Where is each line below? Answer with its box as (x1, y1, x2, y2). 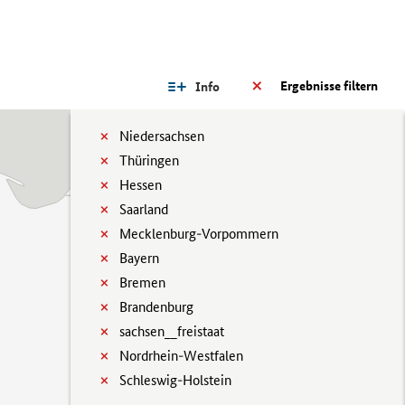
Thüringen (119, 152, 179, 169)
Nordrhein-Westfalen (119, 347, 243, 364)
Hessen (119, 176, 162, 193)
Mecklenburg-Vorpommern (119, 225, 278, 242)
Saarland (119, 201, 168, 218)
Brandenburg (119, 298, 193, 316)
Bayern (119, 250, 159, 267)
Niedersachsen (119, 127, 204, 145)
